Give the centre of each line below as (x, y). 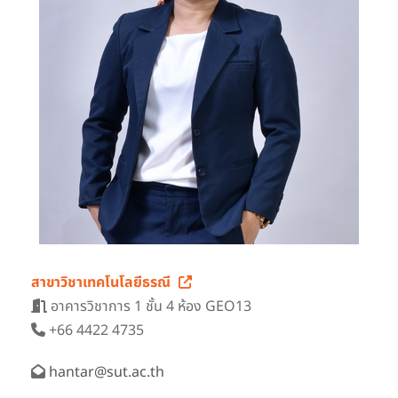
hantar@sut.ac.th (107, 372)
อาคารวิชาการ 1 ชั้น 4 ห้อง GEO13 (149, 306)
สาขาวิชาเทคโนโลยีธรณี (101, 283)
